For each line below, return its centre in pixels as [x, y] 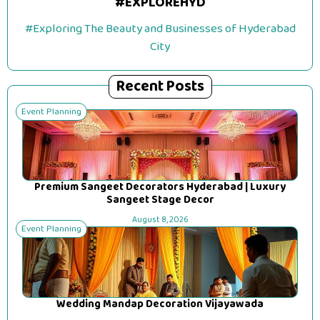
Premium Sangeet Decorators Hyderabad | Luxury [160, 187]
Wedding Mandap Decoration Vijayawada [160, 304]
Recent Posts [160, 86]
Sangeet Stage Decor [160, 200]
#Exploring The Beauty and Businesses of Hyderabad [160, 29]
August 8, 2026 [160, 220]
